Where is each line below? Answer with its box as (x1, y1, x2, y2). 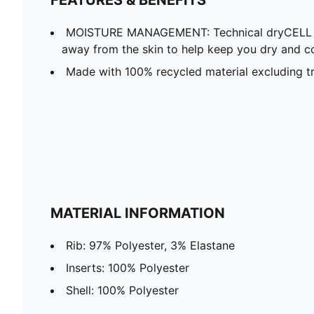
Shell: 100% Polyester (66, 282, 179, 297)
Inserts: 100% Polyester (66, 260, 189, 275)
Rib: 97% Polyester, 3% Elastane (66, 238, 235, 252)
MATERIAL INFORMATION (50, 204, 225, 221)
